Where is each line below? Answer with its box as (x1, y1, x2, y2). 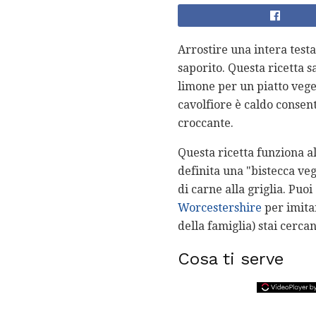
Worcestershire (178, 201, 262, 215)
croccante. (178, 116, 233, 130)
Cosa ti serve (178, 249, 284, 269)
